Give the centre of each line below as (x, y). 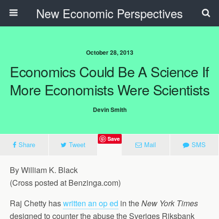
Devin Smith (109, 109)
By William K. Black (44, 170)
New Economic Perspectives (109, 13)
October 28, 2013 (109, 52)
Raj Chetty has (36, 203)
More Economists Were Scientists (109, 89)
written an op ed (91, 203)
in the (130, 203)
